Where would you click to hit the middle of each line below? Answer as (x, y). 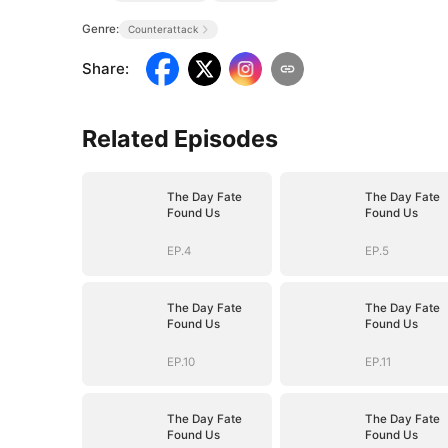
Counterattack (162, 28)
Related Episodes (180, 138)
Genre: (101, 28)
